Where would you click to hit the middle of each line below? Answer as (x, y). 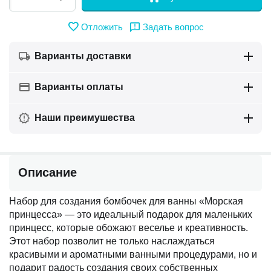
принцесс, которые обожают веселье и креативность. (129, 228)
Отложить (102, 27)
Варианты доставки (83, 56)
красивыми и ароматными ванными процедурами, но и (133, 254)
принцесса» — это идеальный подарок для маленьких (131, 214)
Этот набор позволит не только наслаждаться (112, 241)
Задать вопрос (173, 27)
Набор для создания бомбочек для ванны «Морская (126, 201)
